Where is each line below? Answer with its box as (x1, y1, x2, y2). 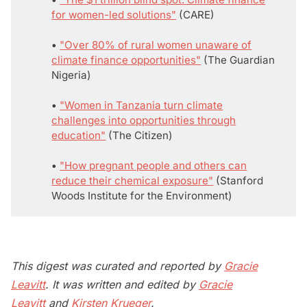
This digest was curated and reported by (11, 258, 224, 273)
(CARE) (176, 8, 215, 21)
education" (51, 128, 106, 142)
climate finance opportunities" (51, 53, 201, 66)
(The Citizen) (106, 128, 173, 142)
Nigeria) (51, 68, 92, 82)
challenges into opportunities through (51, 113, 236, 127)
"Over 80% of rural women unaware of (60, 38, 252, 51)
